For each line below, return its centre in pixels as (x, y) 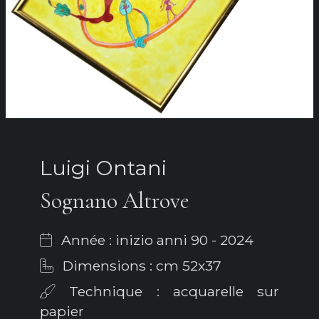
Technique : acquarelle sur (167, 292)
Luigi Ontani (103, 168)
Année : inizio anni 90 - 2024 (156, 240)
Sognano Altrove (115, 201)
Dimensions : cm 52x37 (140, 266)
